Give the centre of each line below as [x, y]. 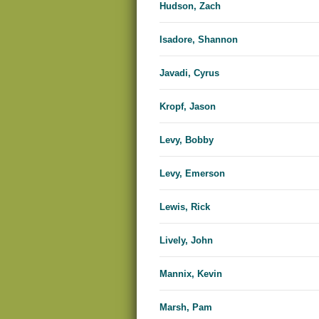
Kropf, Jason [188, 107]
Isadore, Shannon [199, 40]
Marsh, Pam [186, 308]
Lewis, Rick [185, 207]
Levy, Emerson [192, 174]
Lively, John [186, 241]
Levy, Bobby [187, 140]
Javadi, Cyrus [189, 73]
